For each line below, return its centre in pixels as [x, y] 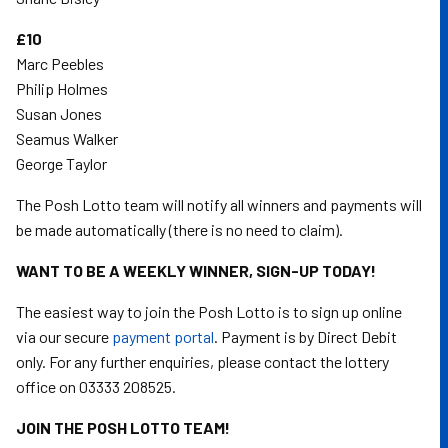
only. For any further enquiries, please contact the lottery [202, 361]
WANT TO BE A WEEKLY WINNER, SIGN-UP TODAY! [197, 270]
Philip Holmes [62, 88]
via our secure [64, 336]
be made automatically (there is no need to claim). [179, 229]
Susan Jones [59, 113]
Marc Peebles [60, 63]
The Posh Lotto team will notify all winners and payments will [219, 204]
